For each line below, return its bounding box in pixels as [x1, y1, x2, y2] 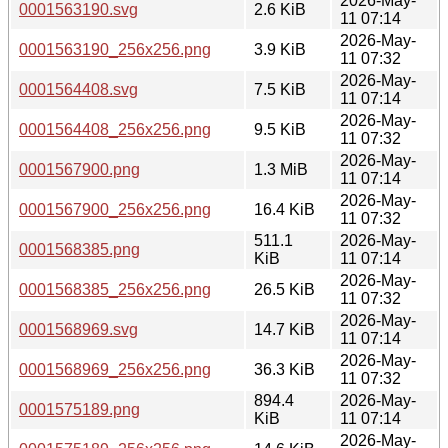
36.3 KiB [254, 360, 315, 378]
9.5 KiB [254, 120, 306, 138]
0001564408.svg [19, 80, 138, 98]
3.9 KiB [254, 40, 306, 58]
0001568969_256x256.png [19, 360, 211, 378]
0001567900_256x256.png [19, 200, 211, 218]
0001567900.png [19, 160, 140, 178]
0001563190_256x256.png [19, 40, 211, 58]
